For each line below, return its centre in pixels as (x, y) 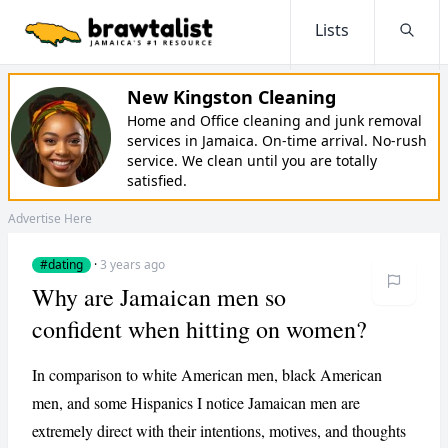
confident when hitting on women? (199, 329)
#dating (61, 264)
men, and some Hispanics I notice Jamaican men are (196, 402)
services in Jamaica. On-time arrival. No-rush (277, 140)
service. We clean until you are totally (252, 160)
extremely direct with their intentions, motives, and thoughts (219, 430)
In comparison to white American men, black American (207, 374)
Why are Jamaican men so (159, 297)
